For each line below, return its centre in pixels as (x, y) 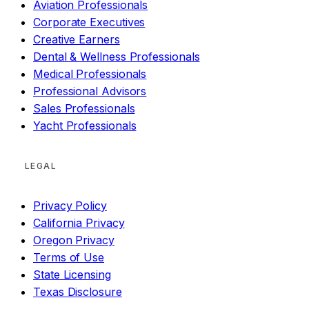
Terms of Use (69, 258)
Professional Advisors (90, 91)
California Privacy (79, 223)
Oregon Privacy (74, 240)
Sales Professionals (84, 109)
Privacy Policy (70, 206)
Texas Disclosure (78, 292)
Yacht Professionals (85, 126)
